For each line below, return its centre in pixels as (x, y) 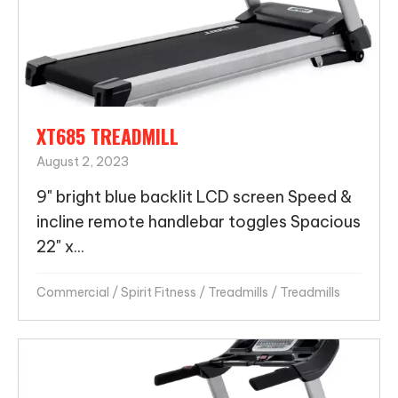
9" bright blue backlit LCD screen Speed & (194, 196)
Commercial (73, 292)
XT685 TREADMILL (107, 135)
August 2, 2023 (83, 161)
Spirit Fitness (159, 292)
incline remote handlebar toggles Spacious (199, 221)
